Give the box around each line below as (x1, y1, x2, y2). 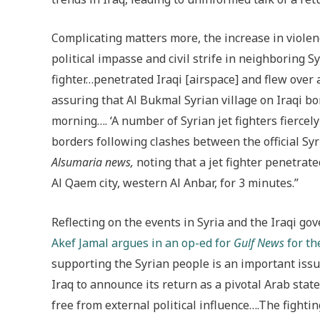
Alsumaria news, (51, 154, 134, 171)
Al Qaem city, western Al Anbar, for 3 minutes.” (51, 175, 299, 191)
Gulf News (234, 234, 284, 251)
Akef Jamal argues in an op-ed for (51, 234, 234, 251)
